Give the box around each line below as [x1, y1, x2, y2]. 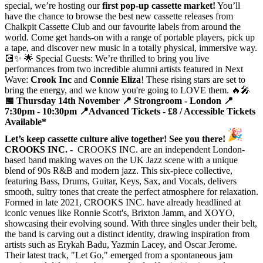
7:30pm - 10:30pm [5, 106, 79, 116]
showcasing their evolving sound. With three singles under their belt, [5, 218, 257, 228]
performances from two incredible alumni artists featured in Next [5, 63, 243, 74]
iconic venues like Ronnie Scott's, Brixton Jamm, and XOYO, [5, 207, 235, 218]
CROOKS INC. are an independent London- [75, 144, 245, 154]
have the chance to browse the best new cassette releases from [5, 11, 233, 21]
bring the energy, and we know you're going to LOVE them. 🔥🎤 [5, 85, 250, 95]
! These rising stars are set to [141, 74, 245, 85]
